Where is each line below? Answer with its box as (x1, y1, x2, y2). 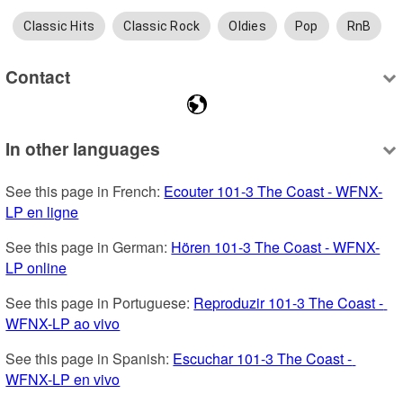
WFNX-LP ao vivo (5, 312, 121, 334)
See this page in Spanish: (5, 347, 174, 369)
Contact (5, 64, 71, 90)
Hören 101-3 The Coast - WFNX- (171, 236, 381, 257)
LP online (5, 256, 67, 278)
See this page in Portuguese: (5, 291, 194, 313)
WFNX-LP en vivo (5, 368, 121, 390)
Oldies (228, 18, 266, 33)
